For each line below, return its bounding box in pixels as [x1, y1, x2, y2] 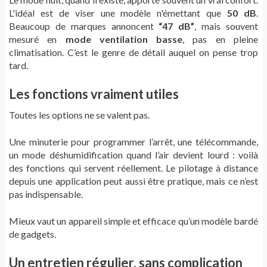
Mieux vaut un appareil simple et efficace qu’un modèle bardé [9, 215, 258, 227]
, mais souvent [194, 20, 259, 32]
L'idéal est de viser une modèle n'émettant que [9, 7, 228, 19]
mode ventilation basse [65, 33, 183, 45]
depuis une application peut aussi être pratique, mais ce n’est [9, 175, 258, 187]
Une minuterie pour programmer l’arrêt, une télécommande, [9, 136, 258, 148]
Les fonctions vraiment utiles [9, 86, 179, 103]
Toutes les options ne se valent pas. [9, 109, 150, 121]
